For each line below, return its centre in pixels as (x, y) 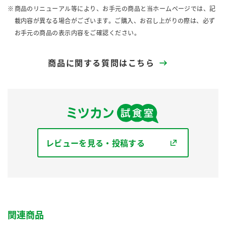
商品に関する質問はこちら (101, 63)
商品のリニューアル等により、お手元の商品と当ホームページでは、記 (115, 9)
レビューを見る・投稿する (95, 143)
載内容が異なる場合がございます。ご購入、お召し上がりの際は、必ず (115, 21)
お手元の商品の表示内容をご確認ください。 (77, 33)
